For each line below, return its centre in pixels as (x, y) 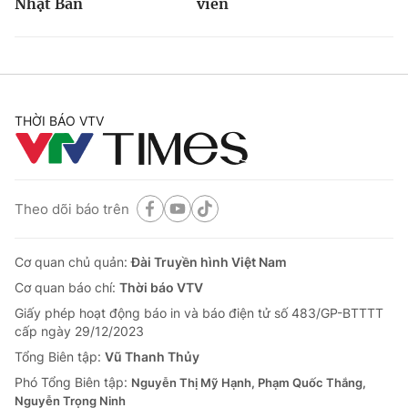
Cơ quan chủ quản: (73, 262)
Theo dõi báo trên (72, 209)
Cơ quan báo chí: (67, 288)
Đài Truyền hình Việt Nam (209, 262)
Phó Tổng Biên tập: (73, 382)
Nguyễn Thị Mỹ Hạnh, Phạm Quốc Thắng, (249, 383)
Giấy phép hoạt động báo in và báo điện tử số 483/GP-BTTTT (199, 313)
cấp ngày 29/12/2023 (79, 331)
